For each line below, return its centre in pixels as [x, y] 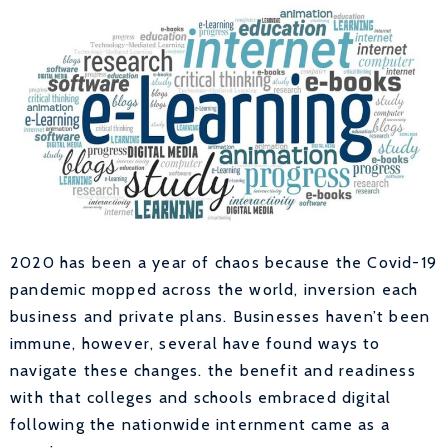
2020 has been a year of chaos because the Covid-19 [224, 262]
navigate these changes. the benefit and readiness [213, 370]
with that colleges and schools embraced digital [201, 397]
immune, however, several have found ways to [195, 343]
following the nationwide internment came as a [200, 424]
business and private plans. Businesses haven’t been [220, 316]
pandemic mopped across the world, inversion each [214, 289]
